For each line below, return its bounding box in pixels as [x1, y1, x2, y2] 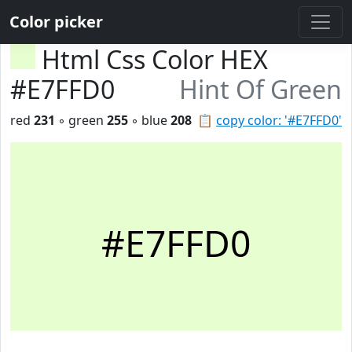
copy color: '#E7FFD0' [216, 112, 342, 129]
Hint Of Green [179, 72, 342, 106]
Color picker [9, 11, 103, 32]
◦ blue [128, 112, 170, 129]
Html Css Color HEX [42, 42, 268, 76]
